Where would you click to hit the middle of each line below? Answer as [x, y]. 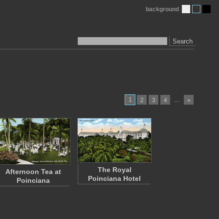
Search [183, 41]
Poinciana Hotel [114, 178]
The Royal [114, 170]
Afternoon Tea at [33, 172]
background [162, 9]
